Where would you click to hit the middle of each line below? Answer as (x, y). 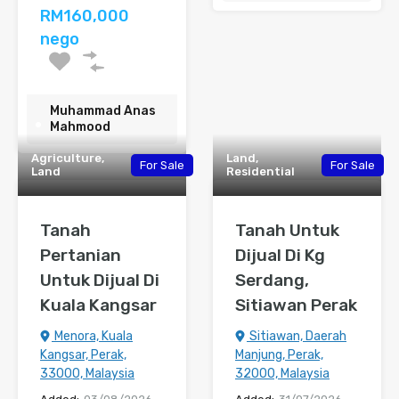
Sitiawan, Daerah (297, 337)
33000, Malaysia (87, 374)
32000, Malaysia (282, 374)
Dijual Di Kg (280, 256)
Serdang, (272, 281)
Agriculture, (68, 159)
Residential (261, 172)
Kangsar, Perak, (83, 355)
